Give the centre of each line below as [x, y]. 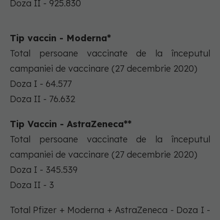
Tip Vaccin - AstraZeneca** [71, 124]
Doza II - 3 [32, 185]
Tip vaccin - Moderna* [60, 38]
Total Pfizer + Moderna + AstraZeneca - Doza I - [110, 210]
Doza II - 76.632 [42, 99]
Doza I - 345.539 [44, 170]
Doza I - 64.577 [41, 84]
